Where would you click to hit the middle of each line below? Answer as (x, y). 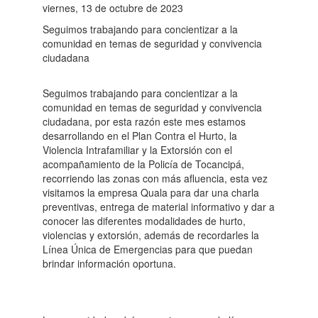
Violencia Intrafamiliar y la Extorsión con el (137, 150)
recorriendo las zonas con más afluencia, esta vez (155, 178)
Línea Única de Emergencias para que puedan (148, 249)
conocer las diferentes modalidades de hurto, (144, 221)
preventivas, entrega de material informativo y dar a (159, 207)
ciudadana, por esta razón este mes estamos (144, 121)
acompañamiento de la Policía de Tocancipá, (143, 164)
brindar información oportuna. (109, 263)
